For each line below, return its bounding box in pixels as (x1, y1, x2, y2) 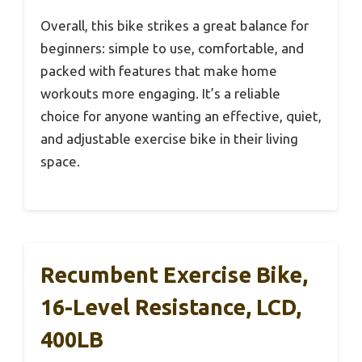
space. (40, 154, 80, 170)
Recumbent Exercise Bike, (40, 262, 308, 287)
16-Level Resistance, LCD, (40, 294, 301, 319)
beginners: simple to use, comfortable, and (40, 40, 304, 57)
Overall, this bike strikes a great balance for (40, 18, 309, 34)
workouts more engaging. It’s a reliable (40, 86, 280, 102)
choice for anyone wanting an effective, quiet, (40, 108, 322, 124)
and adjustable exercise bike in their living (40, 131, 298, 147)
